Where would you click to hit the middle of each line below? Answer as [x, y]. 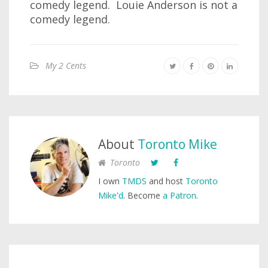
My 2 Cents [66, 66]
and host [166, 181]
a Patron [179, 195]
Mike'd [111, 195]
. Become [143, 195]
